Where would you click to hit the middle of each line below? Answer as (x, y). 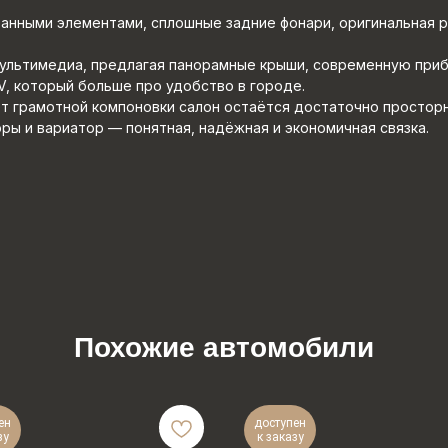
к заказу (280, 437)
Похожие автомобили (224, 347)
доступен (280, 423)
